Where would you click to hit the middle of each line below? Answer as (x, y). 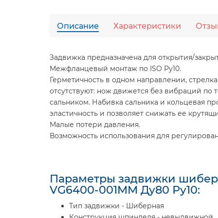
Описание (78, 26)
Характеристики (147, 26)
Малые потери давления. (95, 125)
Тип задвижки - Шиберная (117, 206)
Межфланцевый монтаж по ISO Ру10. (115, 69)
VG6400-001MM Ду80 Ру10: (125, 190)
